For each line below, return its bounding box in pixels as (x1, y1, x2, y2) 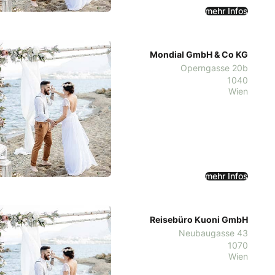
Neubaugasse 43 (179, 226, 248, 239)
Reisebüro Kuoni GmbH (150, 212, 248, 226)
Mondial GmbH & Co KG (150, 47, 248, 61)
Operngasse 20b (180, 61, 248, 74)
